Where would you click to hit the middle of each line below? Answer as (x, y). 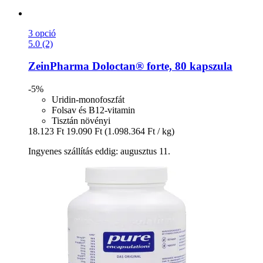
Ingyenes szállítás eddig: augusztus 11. (99, 151)
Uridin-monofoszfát (88, 99)
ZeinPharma (59, 66)
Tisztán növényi (81, 120)
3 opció (42, 33)
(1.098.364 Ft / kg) (139, 131)
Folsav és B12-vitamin (93, 110)
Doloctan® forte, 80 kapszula (161, 66)
